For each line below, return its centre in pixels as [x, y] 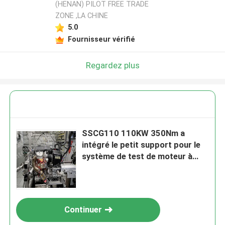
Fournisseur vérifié [101, 39]
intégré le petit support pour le [141, 145]
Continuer [83, 210]
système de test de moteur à [137, 156]
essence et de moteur [124, 168]
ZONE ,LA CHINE [81, 16]
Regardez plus [113, 65]
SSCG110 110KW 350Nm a [134, 133]
